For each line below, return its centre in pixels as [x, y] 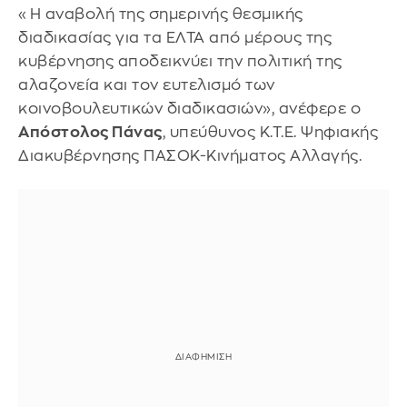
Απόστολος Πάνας [90, 132]
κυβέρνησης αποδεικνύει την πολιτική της [180, 61]
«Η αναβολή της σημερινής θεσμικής [161, 14]
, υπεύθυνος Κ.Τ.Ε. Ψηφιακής [270, 132]
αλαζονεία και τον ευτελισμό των [147, 84]
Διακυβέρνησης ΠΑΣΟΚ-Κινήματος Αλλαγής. [190, 155]
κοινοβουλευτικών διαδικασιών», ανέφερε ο [189, 108]
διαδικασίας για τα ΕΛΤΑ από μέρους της [175, 37]
